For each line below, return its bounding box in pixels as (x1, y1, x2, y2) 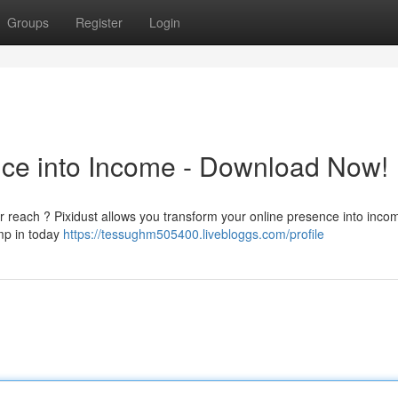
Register (76, 13, 123, 31)
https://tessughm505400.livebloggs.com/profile (63, 225, 324, 243)
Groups (7, 13, 49, 31)
